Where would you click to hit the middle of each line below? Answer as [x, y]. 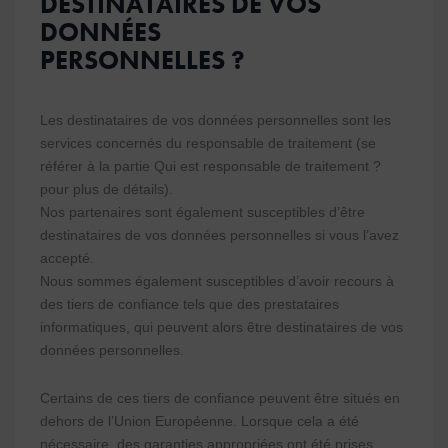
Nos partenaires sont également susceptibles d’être [202, 212]
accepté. [67, 258]
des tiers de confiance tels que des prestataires [189, 304]
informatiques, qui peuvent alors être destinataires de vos [221, 327]
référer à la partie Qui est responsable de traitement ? [210, 166]
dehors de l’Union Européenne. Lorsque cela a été [199, 421]
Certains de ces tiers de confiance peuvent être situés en [220, 398]
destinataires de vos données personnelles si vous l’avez [219, 235]
